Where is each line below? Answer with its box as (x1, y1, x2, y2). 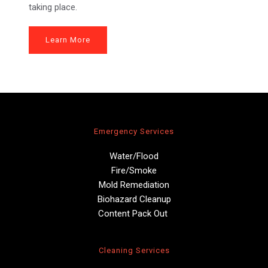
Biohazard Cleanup (97, 193, 171, 205)
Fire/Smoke (111, 165, 157, 176)
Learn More (45, 35, 90, 44)
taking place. (28, 1, 77, 13)
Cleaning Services (98, 245, 170, 255)
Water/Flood (109, 150, 159, 162)
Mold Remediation (99, 179, 169, 190)
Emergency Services (94, 126, 174, 136)
